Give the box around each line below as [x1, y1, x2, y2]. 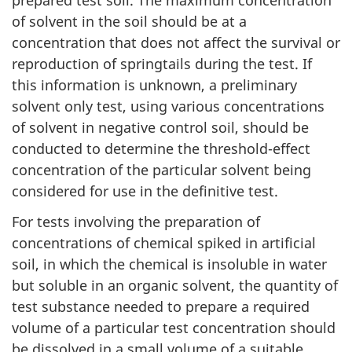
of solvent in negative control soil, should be [12, 118, 309, 137]
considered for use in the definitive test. [12, 181, 278, 201]
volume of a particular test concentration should [12, 317, 335, 337]
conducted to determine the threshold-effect [12, 139, 310, 159]
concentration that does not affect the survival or [12, 33, 340, 53]
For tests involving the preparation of [12, 211, 260, 231]
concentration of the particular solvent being [12, 160, 311, 180]
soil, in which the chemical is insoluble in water [12, 254, 327, 273]
